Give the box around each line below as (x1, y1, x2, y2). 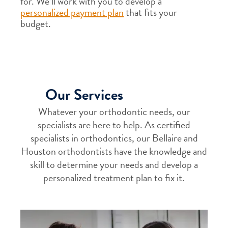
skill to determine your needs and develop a (30, 157, 198, 172)
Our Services (45, 83, 123, 106)
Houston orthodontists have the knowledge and (21, 144, 207, 159)
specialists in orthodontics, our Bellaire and (30, 130, 198, 146)
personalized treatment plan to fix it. (43, 170, 185, 185)
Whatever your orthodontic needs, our (38, 104, 190, 119)
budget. (20, 16, 51, 31)
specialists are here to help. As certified (38, 117, 190, 132)
